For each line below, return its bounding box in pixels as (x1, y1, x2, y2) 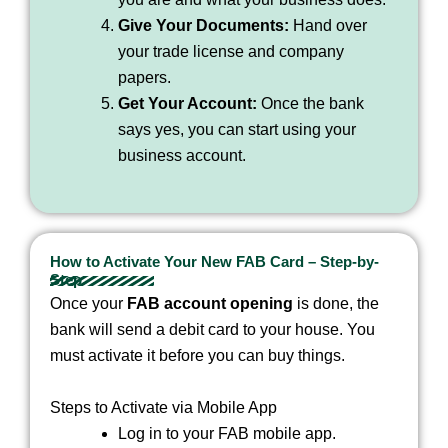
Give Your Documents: (118, 17, 289, 35)
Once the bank (257, 95, 364, 113)
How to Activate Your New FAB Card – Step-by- (50, 254, 379, 271)
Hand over (289, 17, 367, 35)
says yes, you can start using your (118, 121, 356, 139)
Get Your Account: (118, 95, 257, 113)
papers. (118, 69, 171, 87)
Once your (50, 295, 127, 313)
